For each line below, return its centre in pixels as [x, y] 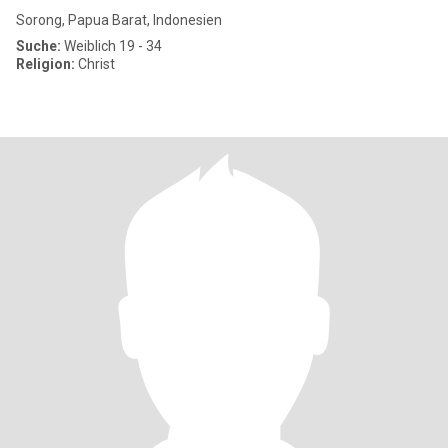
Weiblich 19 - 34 [111, 46]
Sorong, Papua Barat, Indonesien [119, 20]
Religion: [45, 64]
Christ [95, 64]
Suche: [38, 46]
